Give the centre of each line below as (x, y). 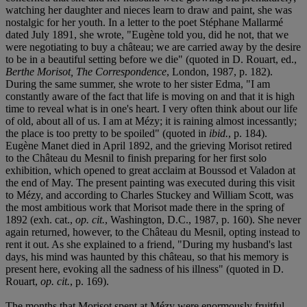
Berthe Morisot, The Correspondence (86, 71)
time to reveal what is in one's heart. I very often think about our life (151, 108)
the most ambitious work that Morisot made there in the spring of (145, 207)
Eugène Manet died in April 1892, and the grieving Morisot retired (149, 145)
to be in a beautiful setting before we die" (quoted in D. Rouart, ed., (151, 59)
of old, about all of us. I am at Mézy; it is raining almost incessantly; (151, 121)
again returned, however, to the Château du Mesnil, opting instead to (153, 232)
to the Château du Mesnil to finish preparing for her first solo (136, 158)
